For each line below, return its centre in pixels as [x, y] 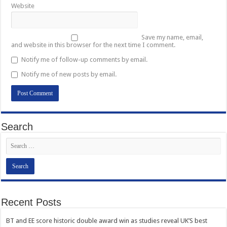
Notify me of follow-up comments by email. [85, 60]
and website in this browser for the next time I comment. [93, 45]
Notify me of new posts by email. [69, 74]
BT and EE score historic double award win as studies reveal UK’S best [107, 221]
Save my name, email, [173, 37]
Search [17, 127]
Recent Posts [31, 202]
